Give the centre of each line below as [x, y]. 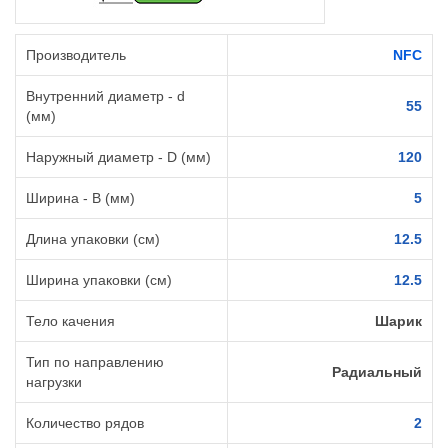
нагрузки [54, 382]
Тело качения [70, 321]
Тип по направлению [95, 362]
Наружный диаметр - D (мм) [118, 157]
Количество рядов [85, 423]
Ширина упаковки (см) [99, 280]
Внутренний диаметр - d [105, 96]
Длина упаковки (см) [93, 239]
